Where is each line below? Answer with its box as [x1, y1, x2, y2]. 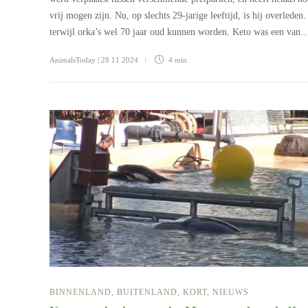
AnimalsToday [49, 55, 96, 64]
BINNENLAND [49, 287, 111, 297]
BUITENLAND [117, 287, 177, 297]
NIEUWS [212, 287, 249, 297]
